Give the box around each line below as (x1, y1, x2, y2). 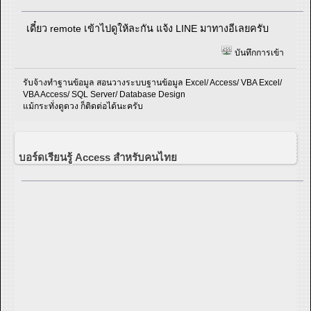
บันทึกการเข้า (232, 48, 284, 58)
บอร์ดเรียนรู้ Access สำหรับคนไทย (19, 151, 177, 163)
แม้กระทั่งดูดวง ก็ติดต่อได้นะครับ (23, 101, 144, 111)
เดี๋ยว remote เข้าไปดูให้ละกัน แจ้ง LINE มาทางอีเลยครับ (26, 23, 269, 35)
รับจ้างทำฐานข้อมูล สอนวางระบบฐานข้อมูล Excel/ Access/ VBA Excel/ (23, 77, 283, 87)
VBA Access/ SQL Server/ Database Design (23, 89, 186, 99)
